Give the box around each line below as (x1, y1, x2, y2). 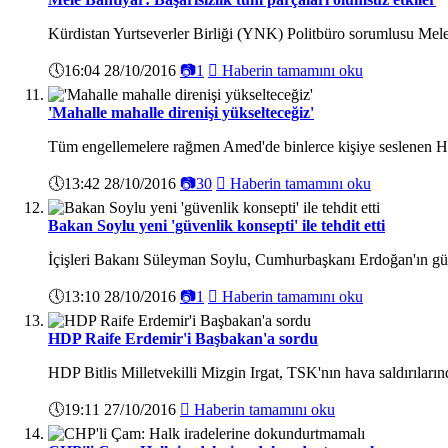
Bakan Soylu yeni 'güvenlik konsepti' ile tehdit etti (48, 216, 385, 234)
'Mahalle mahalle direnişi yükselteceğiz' (48, 103, 314, 121)
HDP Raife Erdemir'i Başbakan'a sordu (48, 329, 318, 347)
